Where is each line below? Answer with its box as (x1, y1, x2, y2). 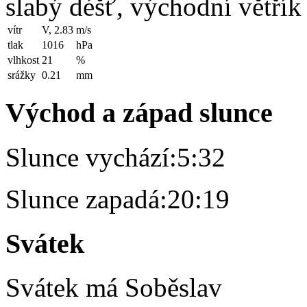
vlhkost (8, 54, 39, 66)
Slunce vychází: (5, 142, 177, 172)
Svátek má (5, 273, 125, 303)
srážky (8, 69, 36, 82)
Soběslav (125, 273, 222, 303)
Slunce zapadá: (5, 184, 167, 214)
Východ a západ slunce (5, 97, 273, 129)
